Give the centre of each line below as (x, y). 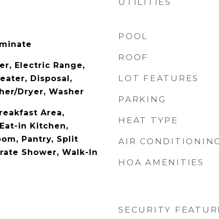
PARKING (142, 99)
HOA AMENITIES (161, 162)
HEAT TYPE (148, 120)
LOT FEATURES (159, 78)
